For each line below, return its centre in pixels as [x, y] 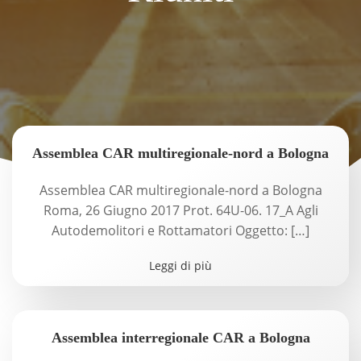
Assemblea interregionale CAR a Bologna [180, 338]
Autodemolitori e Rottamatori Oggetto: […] [180, 230]
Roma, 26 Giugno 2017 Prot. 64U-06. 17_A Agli [180, 210]
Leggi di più [180, 266]
